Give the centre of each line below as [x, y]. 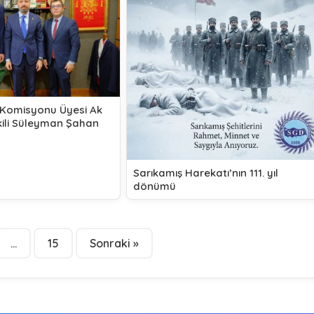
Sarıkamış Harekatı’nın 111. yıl [205, 173]
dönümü [154, 186]
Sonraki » [114, 244]
